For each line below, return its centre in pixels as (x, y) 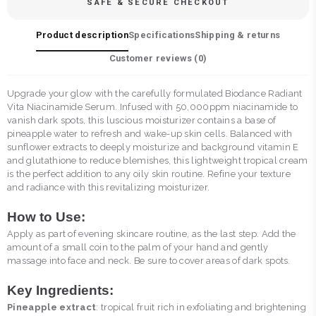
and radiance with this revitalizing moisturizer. (109, 187)
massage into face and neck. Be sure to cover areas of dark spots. (149, 261)
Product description (82, 35)
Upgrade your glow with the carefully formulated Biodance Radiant (155, 93)
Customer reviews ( (153, 58)
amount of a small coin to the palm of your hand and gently (138, 247)
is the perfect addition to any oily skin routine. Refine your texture (149, 174)
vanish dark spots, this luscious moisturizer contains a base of (142, 120)
